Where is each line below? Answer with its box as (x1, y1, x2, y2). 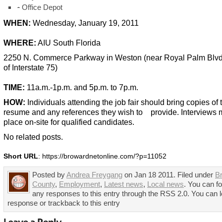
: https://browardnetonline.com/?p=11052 (38, 153, 166, 160)
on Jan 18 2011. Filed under (122, 171, 215, 179)
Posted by (32, 171, 66, 179)
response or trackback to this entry (7, 199, 120, 207)
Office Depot (20, 3, 62, 11)
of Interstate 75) (3, 63, 57, 72)
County (32, 180, 55, 188)
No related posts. (3, 132, 63, 141)
